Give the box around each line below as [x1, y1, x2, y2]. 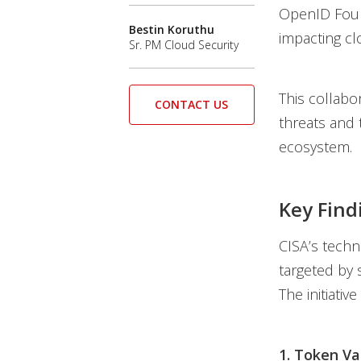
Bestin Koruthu [129, 22, 214, 38]
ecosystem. [278, 137, 352, 156]
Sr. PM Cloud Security [129, 37, 239, 53]
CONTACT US [155, 96, 229, 112]
